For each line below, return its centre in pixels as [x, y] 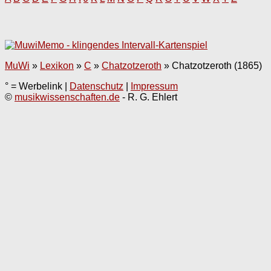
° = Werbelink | [37, 87]
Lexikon [57, 66]
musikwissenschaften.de [67, 97]
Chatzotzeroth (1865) [217, 66]
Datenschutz [96, 87]
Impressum [154, 87]
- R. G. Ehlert [149, 97]
